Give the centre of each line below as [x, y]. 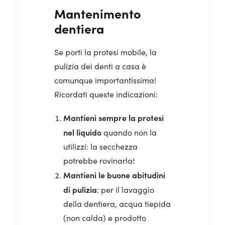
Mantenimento [97, 13]
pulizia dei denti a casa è [100, 66]
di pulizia [80, 189]
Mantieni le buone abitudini [114, 175]
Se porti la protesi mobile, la [105, 52]
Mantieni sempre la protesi [114, 117]
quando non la [129, 132]
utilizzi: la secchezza [100, 146]
